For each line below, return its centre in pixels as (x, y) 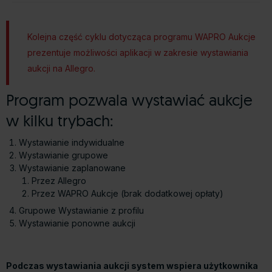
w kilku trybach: (60, 120)
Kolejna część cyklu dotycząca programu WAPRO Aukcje (141, 37)
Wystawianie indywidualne (72, 142)
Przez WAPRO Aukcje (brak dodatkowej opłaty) (127, 193)
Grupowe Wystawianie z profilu (81, 210)
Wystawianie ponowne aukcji (77, 223)
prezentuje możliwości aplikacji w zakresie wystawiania (138, 53)
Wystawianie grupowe (63, 155)
